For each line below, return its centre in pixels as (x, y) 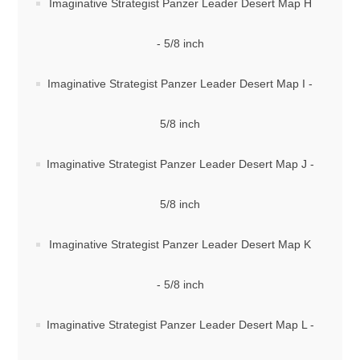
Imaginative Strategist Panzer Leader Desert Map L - (180, 325)
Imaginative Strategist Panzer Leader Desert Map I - (180, 84)
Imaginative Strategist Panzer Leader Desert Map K (180, 244)
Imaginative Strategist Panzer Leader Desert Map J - (180, 164)
